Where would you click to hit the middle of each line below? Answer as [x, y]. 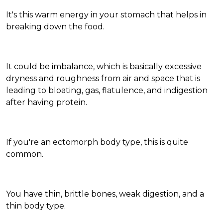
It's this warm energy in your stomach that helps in [106, 15]
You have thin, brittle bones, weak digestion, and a [105, 194]
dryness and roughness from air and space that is [103, 79]
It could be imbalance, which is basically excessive [104, 67]
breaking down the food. [55, 27]
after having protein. [47, 103]
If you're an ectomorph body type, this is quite [97, 142]
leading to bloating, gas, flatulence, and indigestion [107, 91]
